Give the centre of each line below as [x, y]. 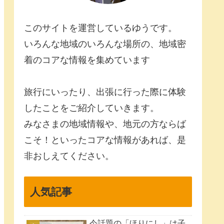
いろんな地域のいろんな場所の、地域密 [105, 44]
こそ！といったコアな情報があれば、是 [105, 140]
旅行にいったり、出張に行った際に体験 [105, 92]
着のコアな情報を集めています [87, 60]
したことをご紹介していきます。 [91, 108]
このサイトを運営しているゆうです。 [100, 28]
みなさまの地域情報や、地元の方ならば [105, 124]
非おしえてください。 [69, 156]
